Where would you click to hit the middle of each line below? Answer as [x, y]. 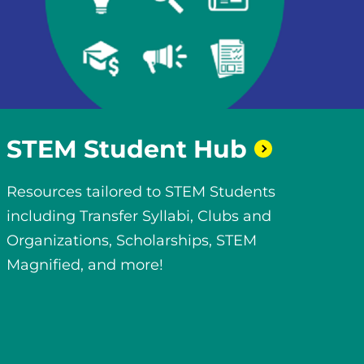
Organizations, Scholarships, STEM [131, 240]
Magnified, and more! [84, 264]
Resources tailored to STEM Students [141, 191]
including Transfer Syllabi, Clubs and [139, 216]
